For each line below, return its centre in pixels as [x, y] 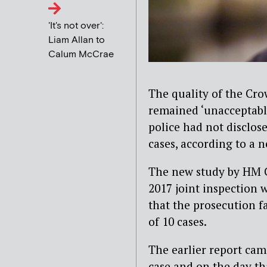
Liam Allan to [77, 40]
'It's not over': [76, 26]
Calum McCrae [81, 54]
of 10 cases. [178, 222]
